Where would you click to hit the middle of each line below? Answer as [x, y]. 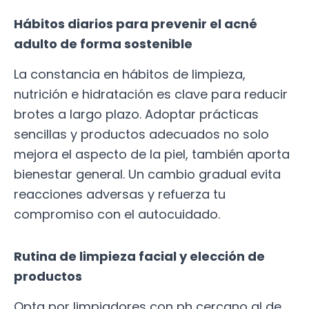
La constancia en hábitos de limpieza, [130, 74]
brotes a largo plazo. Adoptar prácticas [136, 114]
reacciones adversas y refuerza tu [120, 195]
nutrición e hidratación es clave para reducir [151, 94]
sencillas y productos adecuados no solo [141, 134]
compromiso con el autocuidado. [117, 215]
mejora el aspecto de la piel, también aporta [152, 154]
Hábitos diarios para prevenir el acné [136, 23]
